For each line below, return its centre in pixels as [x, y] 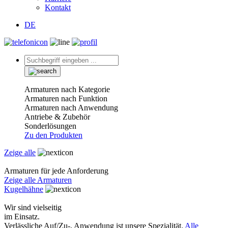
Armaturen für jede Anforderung [56, 171]
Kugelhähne [24, 189]
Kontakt [58, 7]
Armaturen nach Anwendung [71, 108]
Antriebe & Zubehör [57, 117]
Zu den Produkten [53, 135]
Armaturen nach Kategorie [67, 89]
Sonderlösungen [50, 126]
